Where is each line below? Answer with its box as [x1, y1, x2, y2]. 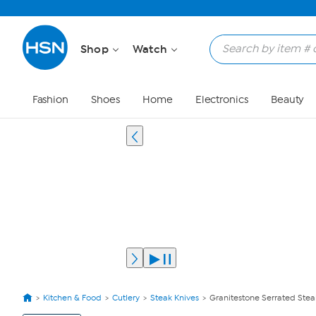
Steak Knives [150, 293, 199, 303]
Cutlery [112, 293, 140, 303]
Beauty [270, 94, 305, 106]
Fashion [32, 94, 68, 106]
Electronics [195, 94, 248, 106]
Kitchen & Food [43, 293, 102, 303]
